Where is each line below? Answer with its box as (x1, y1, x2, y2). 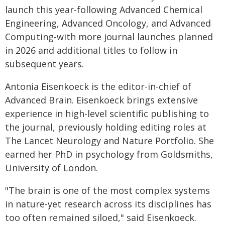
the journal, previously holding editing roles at (5, 121, 206, 133)
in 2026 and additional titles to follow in (5, 44, 177, 56)
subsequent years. (5, 58, 84, 70)
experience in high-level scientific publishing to (5, 107, 209, 120)
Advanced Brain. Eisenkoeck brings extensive (5, 94, 198, 106)
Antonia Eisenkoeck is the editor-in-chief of (5, 80, 191, 92)
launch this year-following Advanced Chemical (5, 4, 202, 16)
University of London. (5, 162, 98, 174)
